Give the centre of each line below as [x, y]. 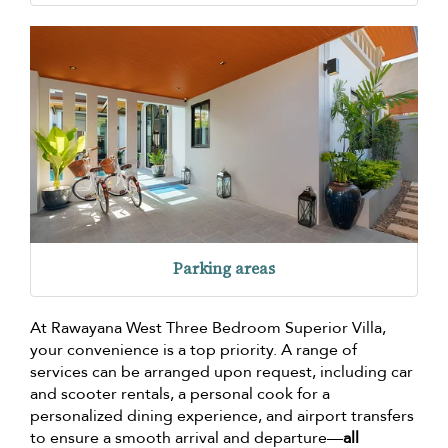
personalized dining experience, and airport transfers [222, 415]
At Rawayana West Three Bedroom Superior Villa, [208, 327]
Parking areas [224, 268]
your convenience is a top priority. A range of [193, 349]
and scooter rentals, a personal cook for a [180, 393]
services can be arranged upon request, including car [221, 371]
